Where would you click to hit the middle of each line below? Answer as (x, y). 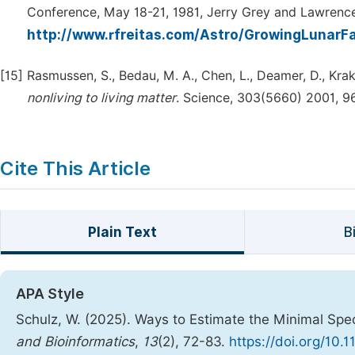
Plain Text (122, 232)
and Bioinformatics (75, 342)
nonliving (54, 98)
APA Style (50, 294)
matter (156, 98)
